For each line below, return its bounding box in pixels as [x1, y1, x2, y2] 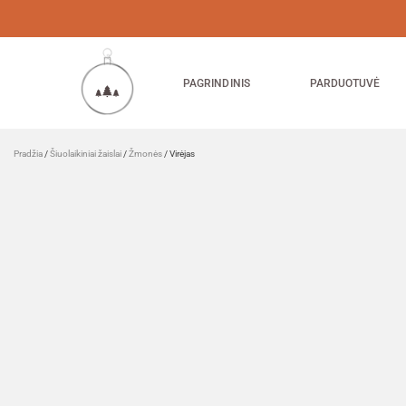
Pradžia [14, 149, 43, 159]
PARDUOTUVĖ [309, 76, 381, 90]
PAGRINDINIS [183, 76, 250, 90]
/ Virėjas [162, 149, 195, 159]
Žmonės [129, 149, 162, 159]
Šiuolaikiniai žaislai [50, 149, 121, 159]
